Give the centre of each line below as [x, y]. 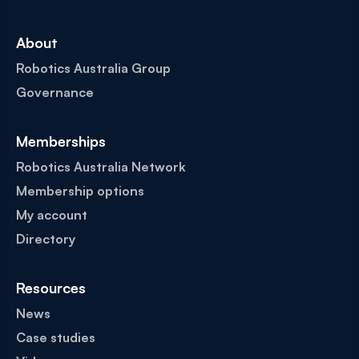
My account [52, 215]
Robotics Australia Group [93, 69]
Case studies [56, 338]
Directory [46, 239]
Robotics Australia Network [101, 167]
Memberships [61, 141]
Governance [55, 93]
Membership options [80, 191]
